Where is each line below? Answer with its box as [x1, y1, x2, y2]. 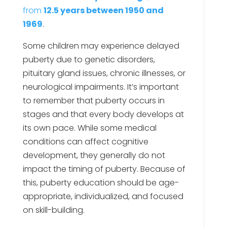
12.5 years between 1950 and [43, 5, 164, 16]
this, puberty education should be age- [22, 177, 179, 188]
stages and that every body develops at [22, 108, 184, 120]
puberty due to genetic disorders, [22, 54, 155, 65]
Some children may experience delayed [22, 40, 179, 52]
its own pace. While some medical [22, 122, 157, 134]
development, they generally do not [22, 149, 165, 161]
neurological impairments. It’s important [22, 81, 179, 93]
